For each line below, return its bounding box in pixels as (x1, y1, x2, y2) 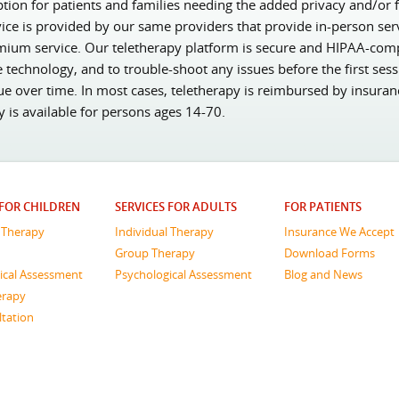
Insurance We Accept (284, 223, 395, 240)
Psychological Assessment (115, 265, 252, 282)
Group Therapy (115, 244, 195, 261)
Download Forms (284, 244, 375, 261)
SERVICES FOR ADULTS (115, 199, 237, 216)
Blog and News (284, 265, 362, 282)
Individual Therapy (115, 223, 214, 240)
